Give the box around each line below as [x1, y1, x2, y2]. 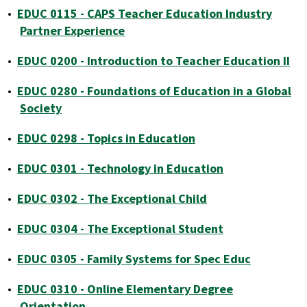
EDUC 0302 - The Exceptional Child [17, 191, 207, 206]
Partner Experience [20, 23, 125, 38]
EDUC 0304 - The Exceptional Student [17, 221, 223, 236]
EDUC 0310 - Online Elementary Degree [17, 281, 233, 297]
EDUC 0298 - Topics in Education [17, 130, 195, 146]
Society [20, 100, 62, 116]
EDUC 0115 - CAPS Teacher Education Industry [17, 5, 272, 21]
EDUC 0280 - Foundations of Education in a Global [17, 83, 291, 99]
